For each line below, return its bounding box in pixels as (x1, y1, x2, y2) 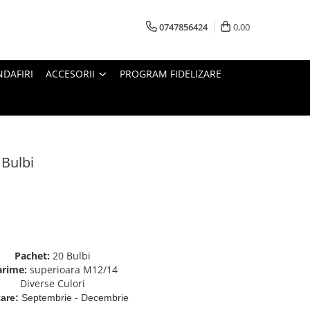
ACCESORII (46, 67, 95, 81)
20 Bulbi (53, 249, 91, 263)
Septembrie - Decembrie (19, 292, 129, 304)
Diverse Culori (20, 277, 85, 291)
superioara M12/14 (27, 263, 118, 277)
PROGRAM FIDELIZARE (120, 67, 221, 81)
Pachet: (15, 249, 53, 263)
